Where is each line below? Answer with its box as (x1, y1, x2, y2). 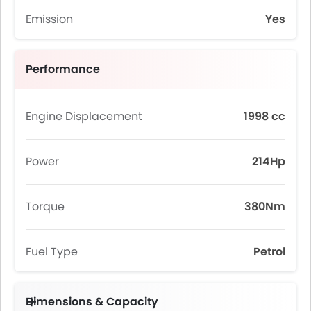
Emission (26, 11, 73, 27)
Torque (26, 199, 65, 215)
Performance (26, 61, 100, 77)
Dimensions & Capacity (26, 294, 158, 310)
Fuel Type (26, 244, 78, 260)
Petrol (253, 244, 285, 260)
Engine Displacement (26, 108, 142, 124)
